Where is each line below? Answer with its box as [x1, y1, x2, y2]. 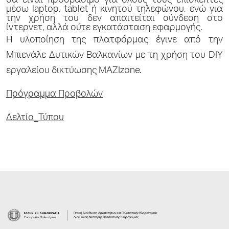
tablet [64, 5, 88, 14]
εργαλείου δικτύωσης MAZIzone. [6, 66, 142, 76]
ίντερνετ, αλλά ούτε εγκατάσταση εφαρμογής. [6, 23, 202, 33]
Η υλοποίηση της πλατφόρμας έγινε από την [6, 35, 223, 45]
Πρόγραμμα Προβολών [6, 89, 103, 99]
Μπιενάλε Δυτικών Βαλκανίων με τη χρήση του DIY [6, 51, 223, 60]
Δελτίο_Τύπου [6, 113, 64, 123]
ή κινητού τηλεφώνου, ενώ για [91, 5, 223, 14]
